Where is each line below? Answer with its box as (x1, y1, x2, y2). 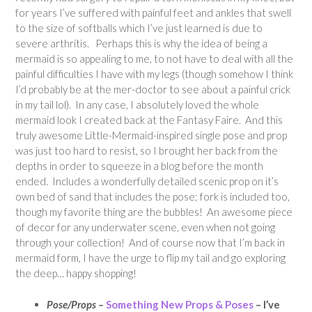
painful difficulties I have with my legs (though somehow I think (15, 68, 293, 80)
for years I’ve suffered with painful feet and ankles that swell (15, 6, 291, 19)
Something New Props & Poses (106, 297, 253, 311)
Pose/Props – (47, 297, 106, 311)
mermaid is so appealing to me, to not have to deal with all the (15, 52, 293, 65)
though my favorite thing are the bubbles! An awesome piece (15, 205, 292, 218)
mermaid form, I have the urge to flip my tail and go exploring (15, 251, 286, 264)
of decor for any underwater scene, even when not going (15, 221, 275, 233)
